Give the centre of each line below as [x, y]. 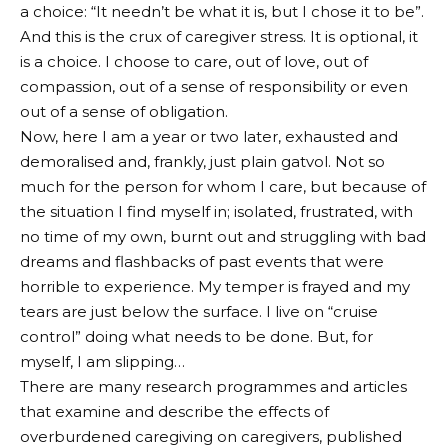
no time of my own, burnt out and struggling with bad [223, 236]
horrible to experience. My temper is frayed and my [215, 286]
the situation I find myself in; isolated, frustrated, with [216, 211]
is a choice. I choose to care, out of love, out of [194, 61]
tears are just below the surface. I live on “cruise [199, 311]
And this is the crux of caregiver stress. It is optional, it [219, 36]
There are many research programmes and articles [213, 386]
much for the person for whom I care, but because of [223, 186]
